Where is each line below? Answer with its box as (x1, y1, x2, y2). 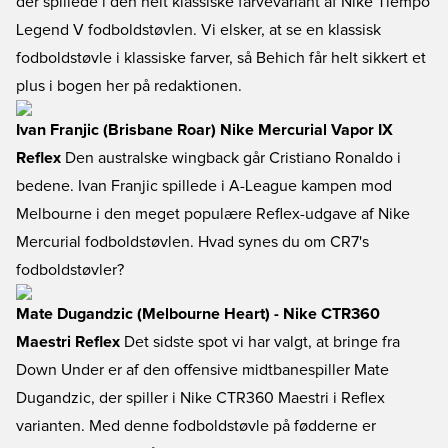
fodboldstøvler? (16, 262, 124, 278)
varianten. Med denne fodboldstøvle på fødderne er (16, 418, 376, 434)
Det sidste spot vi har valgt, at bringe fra (120, 334, 400, 350)
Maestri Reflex (16, 334, 120, 350)
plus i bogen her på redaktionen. (16, 78, 242, 94)
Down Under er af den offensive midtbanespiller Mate (16, 362, 389, 378)
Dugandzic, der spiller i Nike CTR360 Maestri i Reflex (16, 390, 385, 406)
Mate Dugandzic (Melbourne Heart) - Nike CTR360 (16, 306, 380, 322)
